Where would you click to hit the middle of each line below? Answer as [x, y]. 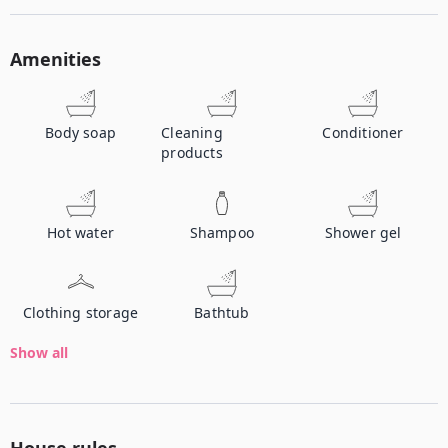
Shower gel [363, 232]
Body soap [81, 132]
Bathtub [222, 312]
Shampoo [222, 232]
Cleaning [192, 132]
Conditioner [363, 132]
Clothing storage [81, 312]
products [192, 152]
